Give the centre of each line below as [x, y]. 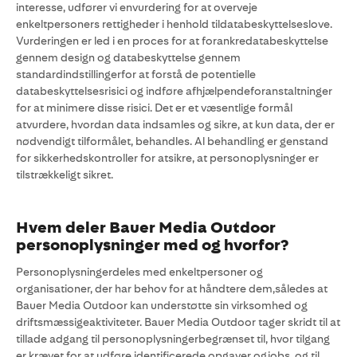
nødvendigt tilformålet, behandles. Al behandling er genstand [172, 141]
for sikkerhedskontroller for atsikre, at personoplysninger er [167, 158]
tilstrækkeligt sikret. [65, 175]
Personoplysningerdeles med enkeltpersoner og [139, 272]
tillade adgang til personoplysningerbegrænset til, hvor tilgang [173, 339]
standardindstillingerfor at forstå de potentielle [136, 74]
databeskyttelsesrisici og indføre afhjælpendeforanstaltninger [174, 91]
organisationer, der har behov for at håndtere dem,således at [172, 288]
